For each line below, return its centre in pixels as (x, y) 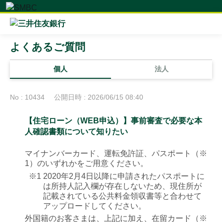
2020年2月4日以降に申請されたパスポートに (124, 176)
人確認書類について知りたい (76, 132)
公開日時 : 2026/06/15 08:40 (99, 97)
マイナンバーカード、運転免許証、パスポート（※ (116, 153)
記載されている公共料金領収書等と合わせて (122, 196)
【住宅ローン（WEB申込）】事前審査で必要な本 (113, 121)
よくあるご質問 (48, 47)
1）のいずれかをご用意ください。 (86, 163)
